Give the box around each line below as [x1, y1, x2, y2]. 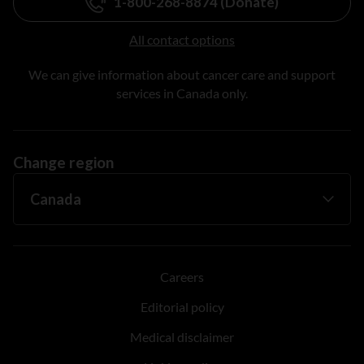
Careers [160, 268, 204, 284]
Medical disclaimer [130, 328, 234, 344]
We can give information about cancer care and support [28, 66, 336, 82]
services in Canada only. [116, 84, 248, 101]
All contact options [129, 31, 235, 47]
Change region [13, 152, 114, 171]
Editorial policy [140, 298, 224, 314]
